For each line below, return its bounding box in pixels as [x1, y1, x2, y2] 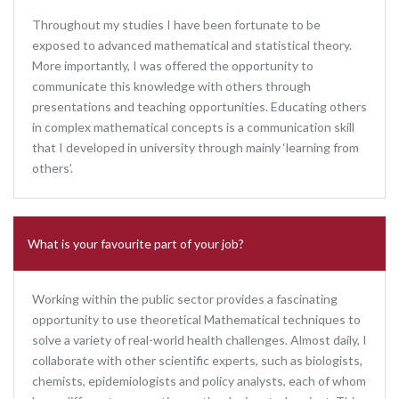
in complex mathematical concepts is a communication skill [32, 119, 354, 134]
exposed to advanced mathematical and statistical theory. [32, 37, 352, 53]
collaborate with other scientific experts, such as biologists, [32, 353, 362, 368]
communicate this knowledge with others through [32, 78, 311, 94]
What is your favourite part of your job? [28, 236, 244, 251]
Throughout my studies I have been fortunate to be [32, 17, 321, 32]
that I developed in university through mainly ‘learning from [32, 140, 359, 155]
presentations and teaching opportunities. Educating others [32, 99, 367, 114]
